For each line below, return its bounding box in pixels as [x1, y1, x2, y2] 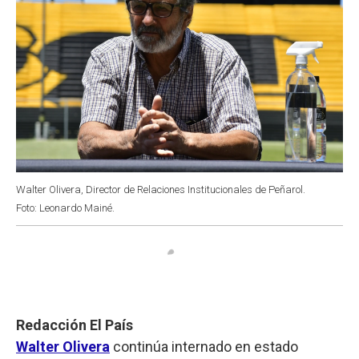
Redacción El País [16, 316, 133, 333]
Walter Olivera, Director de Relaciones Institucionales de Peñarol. [16, 183, 305, 196]
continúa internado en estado [110, 337, 298, 355]
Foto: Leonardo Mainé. [16, 201, 115, 214]
